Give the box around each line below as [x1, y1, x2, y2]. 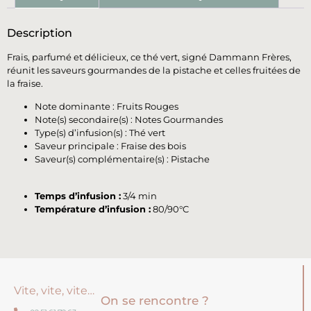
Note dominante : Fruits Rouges [35, 101, 178, 112]
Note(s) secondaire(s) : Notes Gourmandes [35, 114, 223, 126]
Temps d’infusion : [35, 190, 121, 201]
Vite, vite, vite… [14, 283, 94, 297]
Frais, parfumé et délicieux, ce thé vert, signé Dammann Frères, [7, 51, 292, 62]
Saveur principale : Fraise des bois [35, 140, 186, 152]
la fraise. [7, 77, 43, 89]
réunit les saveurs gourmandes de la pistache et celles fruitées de [7, 64, 301, 76]
